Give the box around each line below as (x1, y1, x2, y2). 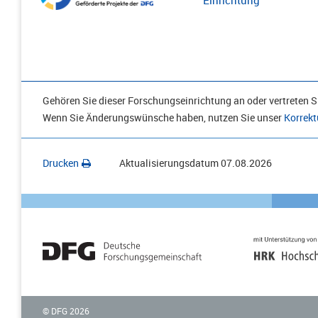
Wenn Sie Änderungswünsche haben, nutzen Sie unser (43, 111, 284, 125)
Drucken (43, 156, 79, 170)
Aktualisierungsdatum (119, 156, 219, 170)
